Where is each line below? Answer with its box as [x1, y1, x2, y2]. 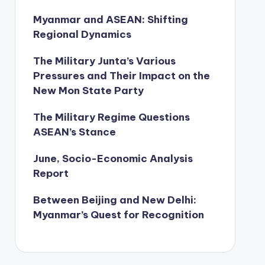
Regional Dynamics [33, 28, 131, 41]
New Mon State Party [33, 84, 144, 97]
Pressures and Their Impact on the [33, 69, 210, 82]
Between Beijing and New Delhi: [33, 193, 196, 206]
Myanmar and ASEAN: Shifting [33, 13, 188, 26]
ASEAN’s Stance [33, 125, 116, 138]
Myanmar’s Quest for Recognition [33, 208, 204, 221]
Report [33, 167, 69, 180]
